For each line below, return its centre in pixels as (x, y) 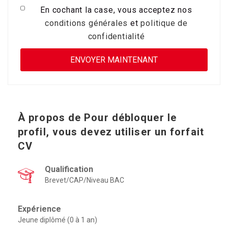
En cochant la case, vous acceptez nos (116, 10)
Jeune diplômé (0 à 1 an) (58, 220)
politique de (164, 23)
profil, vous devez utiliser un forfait (111, 132)
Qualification (70, 169)
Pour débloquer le (130, 118)
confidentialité (116, 36)
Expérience (40, 209)
